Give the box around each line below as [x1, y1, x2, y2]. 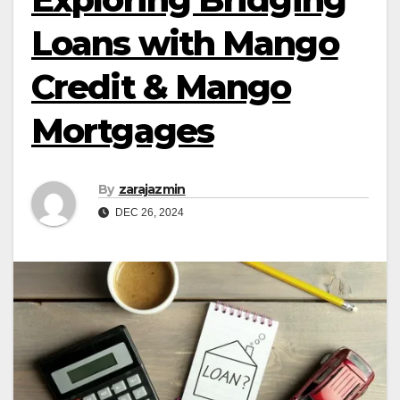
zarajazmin [118, 181, 186, 198]
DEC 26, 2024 [112, 206, 184, 220]
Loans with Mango [31, 22, 338, 64]
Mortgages [31, 110, 213, 152]
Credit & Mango [31, 66, 291, 108]
